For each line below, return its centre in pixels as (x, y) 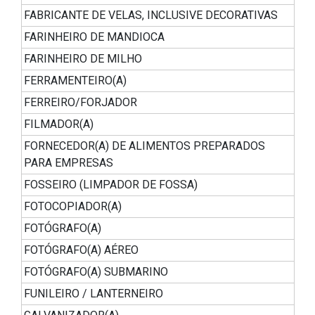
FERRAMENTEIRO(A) (75, 81)
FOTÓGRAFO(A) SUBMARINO (96, 272)
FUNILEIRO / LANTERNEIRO (94, 294)
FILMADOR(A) (59, 124)
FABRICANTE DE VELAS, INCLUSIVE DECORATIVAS (151, 15)
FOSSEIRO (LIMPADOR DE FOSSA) (111, 185)
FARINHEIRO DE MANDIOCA (94, 37)
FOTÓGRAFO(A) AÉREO (81, 250)
